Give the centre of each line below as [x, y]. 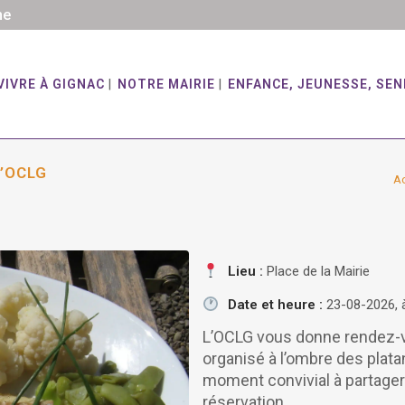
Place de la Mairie [317, 271]
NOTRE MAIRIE [166, 84]
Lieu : [246, 271]
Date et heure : [276, 305]
